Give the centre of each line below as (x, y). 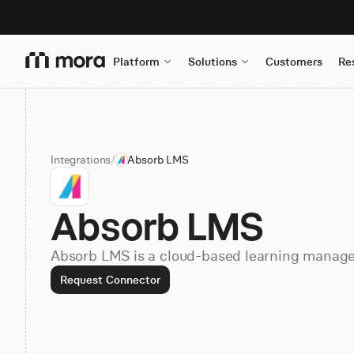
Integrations (81, 160)
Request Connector (110, 280)
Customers (294, 62)
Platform (136, 62)
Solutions (213, 62)
